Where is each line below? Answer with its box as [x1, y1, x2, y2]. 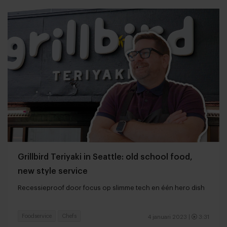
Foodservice [22, 213, 52, 219]
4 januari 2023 [148, 214, 187, 220]
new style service [18, 167, 88, 176]
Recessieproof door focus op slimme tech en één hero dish [18, 184, 205, 192]
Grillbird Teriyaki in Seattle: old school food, [18, 153, 193, 162]
